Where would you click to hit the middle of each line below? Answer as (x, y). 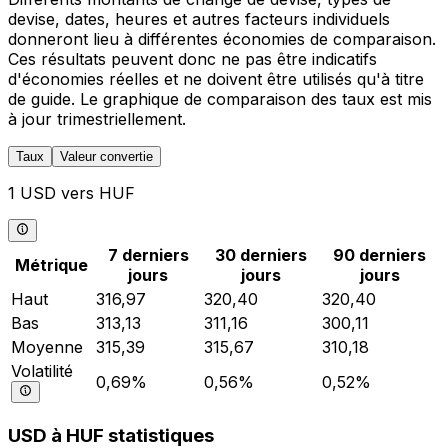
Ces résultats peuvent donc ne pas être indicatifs (192, 59)
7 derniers (148, 254)
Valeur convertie (106, 157)
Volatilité (42, 370)
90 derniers (379, 254)
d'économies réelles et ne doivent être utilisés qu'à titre (216, 79)
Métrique (51, 264)
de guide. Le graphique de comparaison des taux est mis (220, 99)
